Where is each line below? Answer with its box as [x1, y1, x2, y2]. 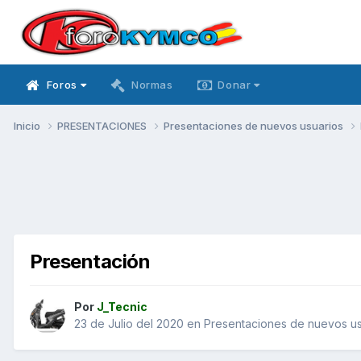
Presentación [30, 249, 151, 273]
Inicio [14, 118, 43, 132]
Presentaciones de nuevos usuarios [164, 118, 346, 132]
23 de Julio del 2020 [74, 317, 184, 331]
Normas [131, 78, 173, 91]
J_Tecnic [97, 300, 147, 314]
